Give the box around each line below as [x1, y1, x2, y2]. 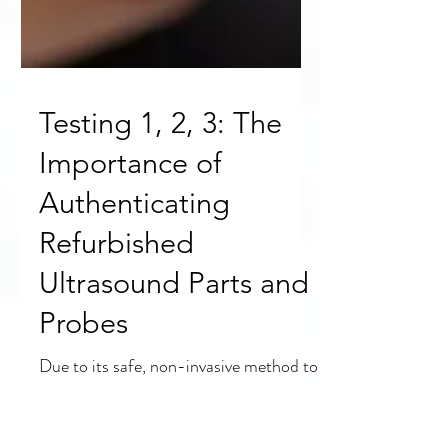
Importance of [39, 288, 222, 324]
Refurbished [39, 368, 194, 404]
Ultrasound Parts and [39, 408, 309, 444]
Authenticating [39, 328, 230, 364]
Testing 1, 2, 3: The [39, 248, 282, 284]
